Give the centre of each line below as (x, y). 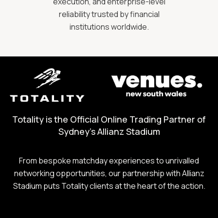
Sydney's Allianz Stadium (109, 131)
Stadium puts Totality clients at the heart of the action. (109, 186)
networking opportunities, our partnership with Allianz (109, 173)
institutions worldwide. (109, 27)
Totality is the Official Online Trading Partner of (109, 119)
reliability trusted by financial (109, 14)
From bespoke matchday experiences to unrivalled (109, 160)
